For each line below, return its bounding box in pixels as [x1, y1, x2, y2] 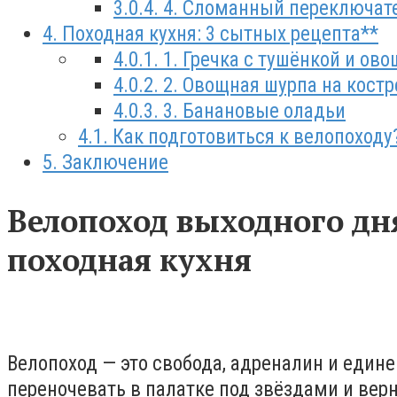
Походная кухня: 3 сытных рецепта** [58, 22, 378, 47]
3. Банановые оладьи [159, 99, 346, 124]
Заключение [58, 151, 168, 175]
